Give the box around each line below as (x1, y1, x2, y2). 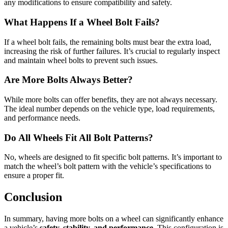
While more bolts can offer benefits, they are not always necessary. (4, 95, 217, 104)
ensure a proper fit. (4, 171, 64, 180)
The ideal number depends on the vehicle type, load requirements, (4, 104, 215, 113)
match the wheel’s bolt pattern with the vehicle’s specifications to (4, 162, 211, 171)
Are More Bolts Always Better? (4, 74, 133, 85)
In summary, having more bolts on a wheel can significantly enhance (4, 214, 223, 223)
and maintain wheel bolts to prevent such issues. (4, 55, 158, 65)
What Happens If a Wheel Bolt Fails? (4, 16, 160, 27)
